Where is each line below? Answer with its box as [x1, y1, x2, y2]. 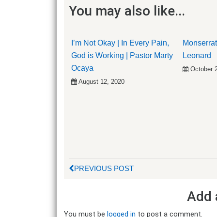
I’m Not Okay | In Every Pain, [71, 38, 169, 47]
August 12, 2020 [78, 77, 124, 85]
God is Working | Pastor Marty [71, 51, 173, 60]
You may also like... [69, 2, 185, 19]
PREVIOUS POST [74, 164, 134, 172]
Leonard [183, 51, 211, 60]
